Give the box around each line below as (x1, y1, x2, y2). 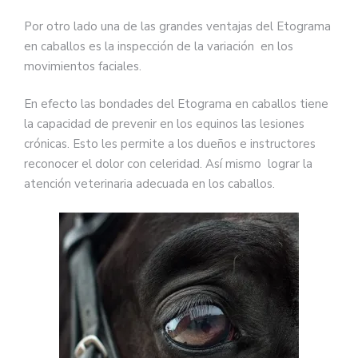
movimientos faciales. (24, 58, 141, 74)
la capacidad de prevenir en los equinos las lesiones (24, 116, 304, 133)
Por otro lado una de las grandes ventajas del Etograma (24, 18, 331, 34)
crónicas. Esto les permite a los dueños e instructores (24, 136, 316, 153)
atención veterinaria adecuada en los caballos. (24, 176, 275, 193)
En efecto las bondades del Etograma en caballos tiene (24, 96, 328, 113)
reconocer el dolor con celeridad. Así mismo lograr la (24, 156, 312, 173)
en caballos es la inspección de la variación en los (24, 38, 293, 54)
